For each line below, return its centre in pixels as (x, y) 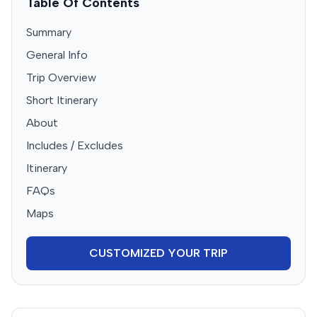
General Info (57, 54)
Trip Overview (61, 77)
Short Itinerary (62, 100)
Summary (49, 32)
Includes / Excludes (75, 145)
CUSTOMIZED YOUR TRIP (158, 253)
